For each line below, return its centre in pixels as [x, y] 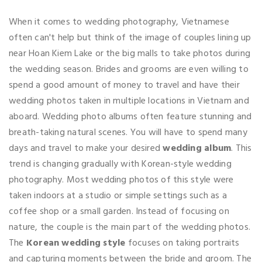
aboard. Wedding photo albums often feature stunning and [130, 117]
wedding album [197, 148]
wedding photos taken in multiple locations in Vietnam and [129, 101]
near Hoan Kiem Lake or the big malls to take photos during [130, 54]
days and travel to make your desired [86, 148]
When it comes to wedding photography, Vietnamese [119, 22]
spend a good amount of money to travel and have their [124, 85]
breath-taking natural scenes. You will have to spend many [128, 132]
